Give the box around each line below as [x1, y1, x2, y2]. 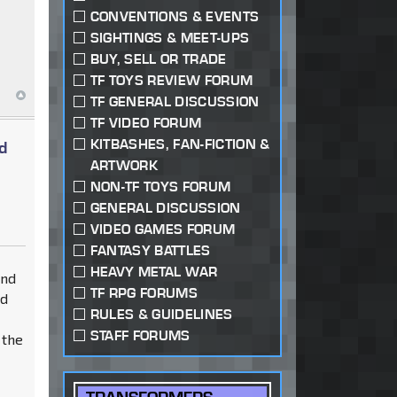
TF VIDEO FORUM [90, 114, 202, 132]
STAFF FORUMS [90, 327, 191, 345]
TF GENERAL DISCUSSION [90, 93, 260, 111]
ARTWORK [90, 157, 159, 175]
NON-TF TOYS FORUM [90, 178, 231, 196]
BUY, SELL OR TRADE [90, 51, 227, 68]
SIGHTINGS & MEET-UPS [90, 29, 250, 47]
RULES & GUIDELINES [90, 306, 233, 323]
